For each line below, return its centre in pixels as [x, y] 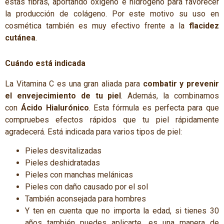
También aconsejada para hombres [85, 199]
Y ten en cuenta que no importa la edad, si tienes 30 [122, 211]
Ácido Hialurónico [55, 108]
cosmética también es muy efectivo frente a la [97, 25]
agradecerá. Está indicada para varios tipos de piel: [93, 132]
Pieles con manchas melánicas [79, 175]
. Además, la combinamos [170, 96]
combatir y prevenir [181, 84]
